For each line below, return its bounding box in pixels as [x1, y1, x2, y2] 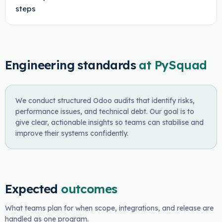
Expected [4, 181, 58, 196]
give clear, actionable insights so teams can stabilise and [15, 118, 204, 127]
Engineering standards [4, 57, 136, 72]
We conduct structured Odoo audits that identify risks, [15, 96, 195, 105]
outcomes [61, 181, 117, 196]
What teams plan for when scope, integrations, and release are [4, 204, 214, 213]
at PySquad [139, 57, 207, 72]
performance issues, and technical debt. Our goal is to [15, 107, 194, 116]
